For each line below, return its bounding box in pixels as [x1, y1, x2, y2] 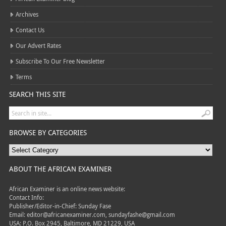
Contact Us [15, 26, 44, 34]
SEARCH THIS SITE [9, 89, 66, 99]
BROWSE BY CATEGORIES [9, 128, 87, 137]
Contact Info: [9, 193, 44, 201]
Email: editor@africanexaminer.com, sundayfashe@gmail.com [9, 210, 175, 218]
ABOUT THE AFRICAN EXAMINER [9, 164, 111, 174]
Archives [15, 10, 38, 18]
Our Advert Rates [15, 41, 61, 49]
